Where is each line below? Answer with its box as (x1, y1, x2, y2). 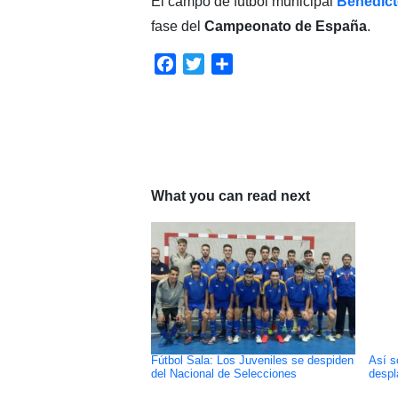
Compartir (232, 55, 295, 71)
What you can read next (150, 187, 310, 203)
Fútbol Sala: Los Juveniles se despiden (150, 354, 354, 367)
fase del (150, 18, 204, 34)
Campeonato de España (203, 18, 367, 34)
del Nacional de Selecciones (150, 367, 297, 380)
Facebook (175, 55, 239, 71)
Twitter (203, 55, 246, 71)
